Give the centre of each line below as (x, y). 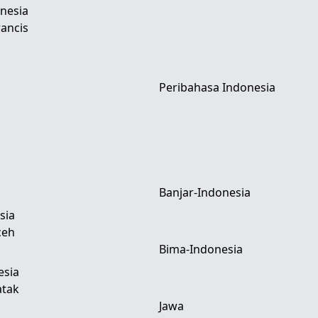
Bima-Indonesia (201, 249)
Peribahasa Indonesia (217, 87)
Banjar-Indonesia (205, 192)
